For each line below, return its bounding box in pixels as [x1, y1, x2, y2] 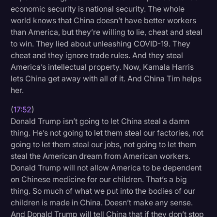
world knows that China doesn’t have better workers [11, 15, 197, 26]
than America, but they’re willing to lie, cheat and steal [11, 27, 203, 37]
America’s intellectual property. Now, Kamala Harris [11, 62, 194, 72]
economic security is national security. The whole [11, 4, 185, 14]
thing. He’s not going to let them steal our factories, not [11, 128, 204, 138]
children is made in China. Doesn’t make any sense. [11, 198, 193, 208]
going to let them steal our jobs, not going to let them [11, 139, 197, 150]
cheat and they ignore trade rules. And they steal [11, 50, 184, 61]
